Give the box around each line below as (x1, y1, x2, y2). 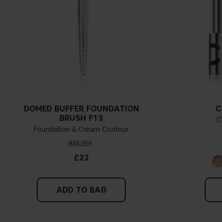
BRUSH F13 (59, 113, 104, 123)
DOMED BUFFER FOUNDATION (23, 104, 139, 114)
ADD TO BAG (56, 185, 107, 195)
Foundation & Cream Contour (34, 125, 129, 134)
